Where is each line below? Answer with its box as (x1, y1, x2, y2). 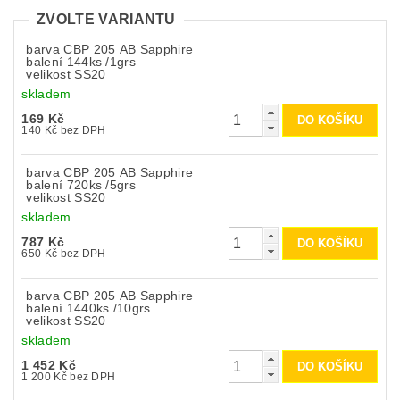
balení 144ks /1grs (26, 54, 137, 70)
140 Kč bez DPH (60, 124, 106, 137)
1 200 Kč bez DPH (70, 371, 116, 384)
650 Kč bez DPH (60, 247, 106, 261)
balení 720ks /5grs (26, 178, 137, 193)
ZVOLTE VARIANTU (37, 12, 176, 27)
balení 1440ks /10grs (26, 301, 151, 316)
